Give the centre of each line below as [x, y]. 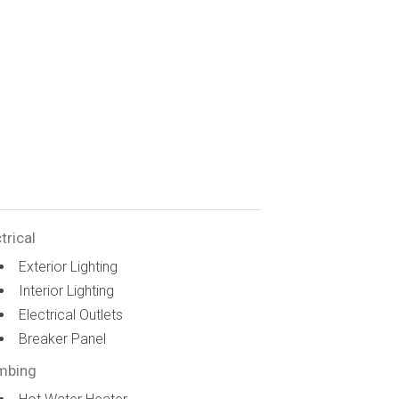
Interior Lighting [67, 291]
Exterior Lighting [69, 267]
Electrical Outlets [71, 315]
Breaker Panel [63, 339]
